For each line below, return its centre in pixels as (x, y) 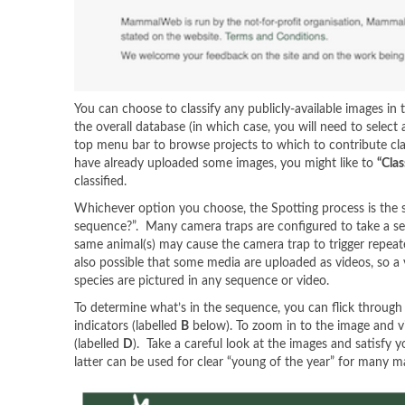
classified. (100, 182)
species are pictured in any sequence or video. (202, 282)
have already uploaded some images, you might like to (226, 164)
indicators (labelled (127, 327)
